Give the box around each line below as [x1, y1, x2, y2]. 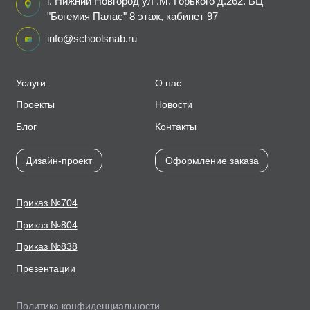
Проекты [15, 100, 55, 110]
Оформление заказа [165, 154, 259, 166]
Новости [155, 100, 192, 110]
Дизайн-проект [26, 154, 92, 166]
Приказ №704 [15, 198, 77, 208]
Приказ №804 [15, 219, 77, 230]
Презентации [15, 263, 75, 274]
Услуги [15, 77, 46, 89]
